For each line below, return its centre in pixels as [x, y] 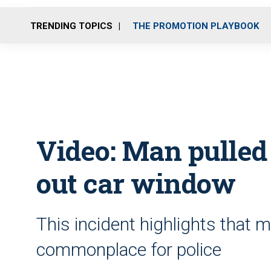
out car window [136, 183]
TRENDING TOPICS [71, 26]
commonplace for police [129, 250]
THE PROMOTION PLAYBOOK [196, 26]
